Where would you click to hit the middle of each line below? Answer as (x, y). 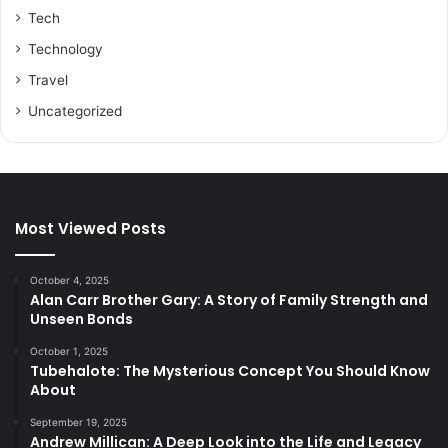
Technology (65, 48)
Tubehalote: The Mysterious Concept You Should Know (230, 370)
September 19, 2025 (78, 421)
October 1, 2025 (69, 350)
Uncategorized (75, 110)
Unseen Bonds (81, 318)
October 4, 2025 (69, 279)
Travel (48, 79)
